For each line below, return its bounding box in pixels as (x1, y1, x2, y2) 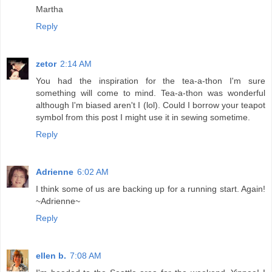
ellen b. (36, 250, 66, 260)
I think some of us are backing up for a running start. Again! (36, 183, 265, 194)
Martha (36, 4, 63, 14)
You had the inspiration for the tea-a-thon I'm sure (36, 75, 265, 86)
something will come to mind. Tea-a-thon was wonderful (36, 87, 265, 98)
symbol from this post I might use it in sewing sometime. (36, 112, 250, 122)
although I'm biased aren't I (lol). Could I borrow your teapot (36, 100, 265, 110)
